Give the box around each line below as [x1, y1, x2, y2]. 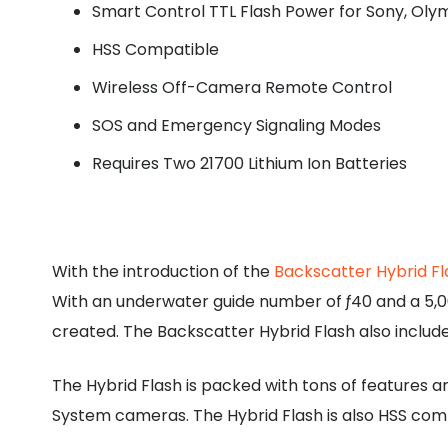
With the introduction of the [52, 259, 274, 283]
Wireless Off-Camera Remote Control [92, 75, 392, 99]
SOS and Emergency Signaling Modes [92, 113, 381, 137]
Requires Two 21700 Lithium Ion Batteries [92, 151, 407, 175]
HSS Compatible [92, 37, 219, 61]
